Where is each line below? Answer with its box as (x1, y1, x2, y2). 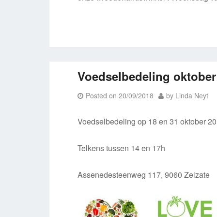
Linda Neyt (175, 91, 209, 100)
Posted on (86, 91, 119, 100)
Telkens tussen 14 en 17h (77, 142, 166, 154)
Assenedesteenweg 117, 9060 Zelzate (77, 169, 210, 180)
